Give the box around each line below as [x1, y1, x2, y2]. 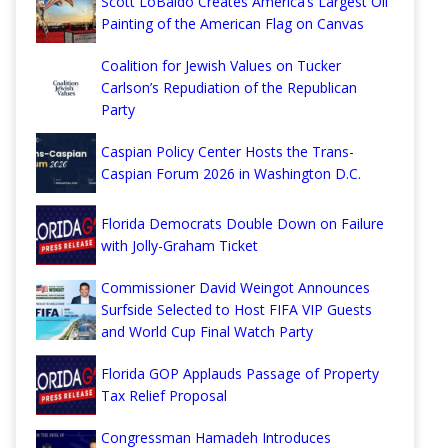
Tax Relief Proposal [101, 386, 227, 406]
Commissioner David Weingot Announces [101, 278, 370, 298]
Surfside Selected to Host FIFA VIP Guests [101, 300, 372, 320]
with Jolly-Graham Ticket [101, 236, 258, 256]
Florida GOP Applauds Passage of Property [101, 364, 379, 384]
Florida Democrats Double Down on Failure [101, 214, 384, 234]
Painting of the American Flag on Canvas [101, 14, 364, 34]
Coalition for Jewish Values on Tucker [101, 56, 341, 76]
